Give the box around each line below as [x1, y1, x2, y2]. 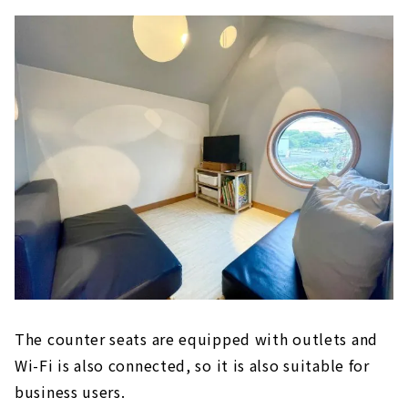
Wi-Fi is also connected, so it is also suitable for [15, 354, 370, 377]
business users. [15, 381, 126, 403]
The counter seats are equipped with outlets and [15, 328, 378, 351]
